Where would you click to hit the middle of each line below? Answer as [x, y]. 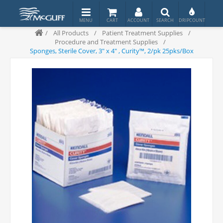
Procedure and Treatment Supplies [106, 42]
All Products [71, 33]
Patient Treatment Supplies [142, 33]
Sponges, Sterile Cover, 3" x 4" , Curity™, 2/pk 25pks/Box [111, 51]
